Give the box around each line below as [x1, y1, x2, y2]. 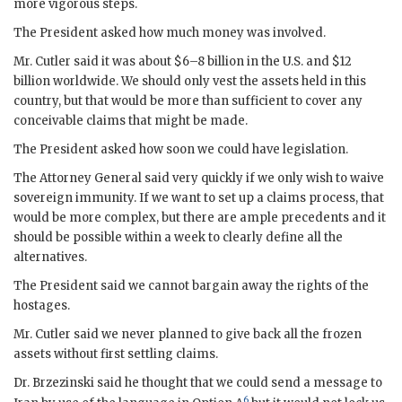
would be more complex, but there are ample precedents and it [13, 210, 386, 225]
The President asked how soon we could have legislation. [13, 142, 348, 157]
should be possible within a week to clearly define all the [13, 230, 343, 245]
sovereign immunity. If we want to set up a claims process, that [13, 190, 384, 205]
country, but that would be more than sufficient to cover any [13, 93, 363, 109]
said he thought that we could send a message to [94, 375, 382, 390]
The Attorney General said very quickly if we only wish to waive [13, 170, 384, 186]
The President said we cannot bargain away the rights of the [13, 278, 369, 293]
